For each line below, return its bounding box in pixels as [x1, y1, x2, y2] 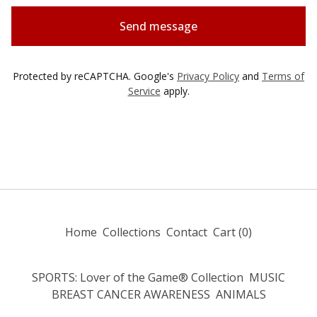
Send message [120, 18, 197, 34]
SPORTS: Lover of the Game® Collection [32, 270, 243, 285]
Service [127, 84, 161, 98]
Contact [166, 224, 207, 240]
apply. [160, 84, 190, 98]
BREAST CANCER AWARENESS [51, 287, 210, 302]
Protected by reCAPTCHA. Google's [13, 69, 177, 83]
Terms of [262, 69, 304, 83]
